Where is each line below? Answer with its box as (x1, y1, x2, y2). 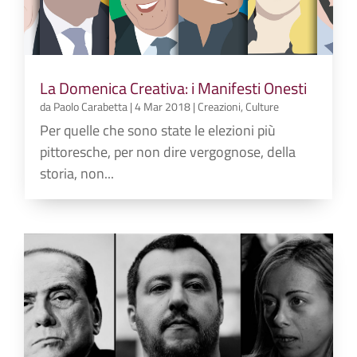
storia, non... (40, 162, 115, 184)
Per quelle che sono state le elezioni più (40, 119, 277, 141)
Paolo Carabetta (53, 97, 128, 115)
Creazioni (198, 97, 241, 115)
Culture (245, 97, 280, 115)
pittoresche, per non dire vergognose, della (40, 140, 296, 163)
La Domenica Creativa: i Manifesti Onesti (40, 75, 308, 100)
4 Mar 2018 (135, 97, 191, 115)
